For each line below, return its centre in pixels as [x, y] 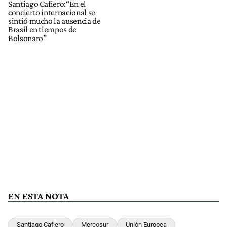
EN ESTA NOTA [39, 196]
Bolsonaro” [27, 38]
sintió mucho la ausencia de [54, 21]
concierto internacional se [52, 12]
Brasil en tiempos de [42, 29]
